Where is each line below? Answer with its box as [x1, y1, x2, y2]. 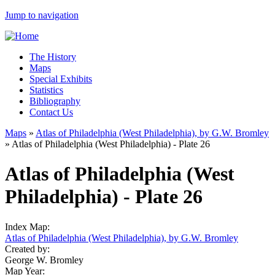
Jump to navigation [5, 10, 79, 20]
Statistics [29, 85, 63, 95]
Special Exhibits [29, 74, 92, 84]
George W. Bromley [5, 254, 83, 265]
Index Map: [5, 221, 52, 232]
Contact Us [29, 107, 73, 117]
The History [29, 52, 76, 62]
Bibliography [29, 96, 80, 106]
